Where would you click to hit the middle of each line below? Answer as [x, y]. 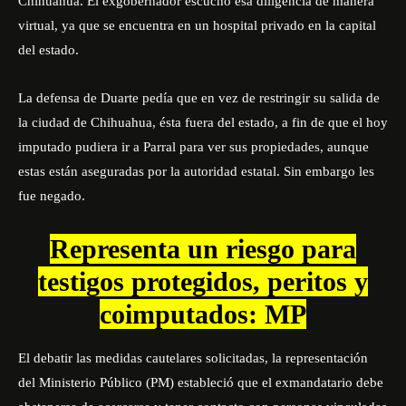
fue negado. [52, 196]
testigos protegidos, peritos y [203, 281]
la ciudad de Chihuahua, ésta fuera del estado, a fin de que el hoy [203, 122]
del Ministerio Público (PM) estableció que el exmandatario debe [201, 382]
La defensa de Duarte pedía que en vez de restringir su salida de [199, 98]
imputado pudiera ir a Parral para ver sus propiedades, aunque [193, 147]
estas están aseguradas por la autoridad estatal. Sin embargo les [196, 171]
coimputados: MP [203, 314]
